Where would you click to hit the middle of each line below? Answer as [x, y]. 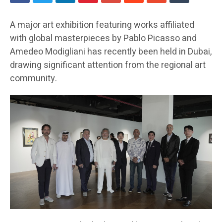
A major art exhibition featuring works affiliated [102, 25]
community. [33, 79]
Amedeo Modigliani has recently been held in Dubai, [111, 52]
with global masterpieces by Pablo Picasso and [103, 39]
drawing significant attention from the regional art [108, 65]
